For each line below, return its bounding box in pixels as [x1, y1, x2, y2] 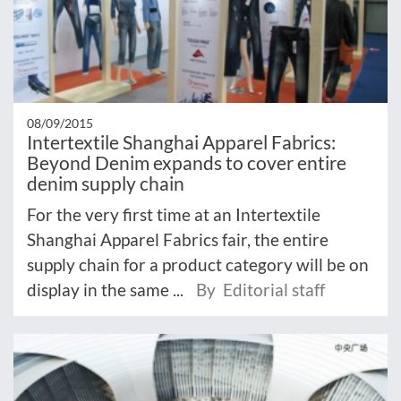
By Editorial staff [196, 279, 325, 300]
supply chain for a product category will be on [27, 254, 369, 275]
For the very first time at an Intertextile [27, 204, 320, 225]
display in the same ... [27, 279, 187, 300]
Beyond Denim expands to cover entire [27, 151, 346, 174]
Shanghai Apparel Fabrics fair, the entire [27, 229, 328, 250]
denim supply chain [27, 172, 184, 194]
